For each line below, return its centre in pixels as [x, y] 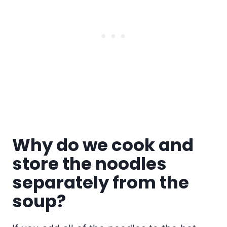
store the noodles [89, 164]
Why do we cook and [103, 145]
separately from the [101, 183]
